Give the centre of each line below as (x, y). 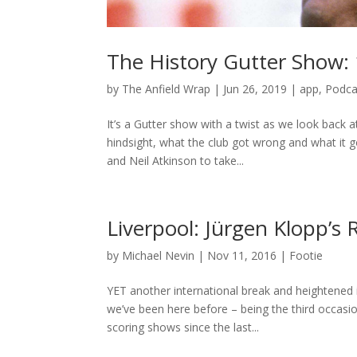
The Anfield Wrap (167, 88)
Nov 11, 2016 (242, 255)
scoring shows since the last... (183, 327)
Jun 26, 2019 (255, 88)
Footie (306, 255)
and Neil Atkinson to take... (176, 160)
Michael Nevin (159, 255)
